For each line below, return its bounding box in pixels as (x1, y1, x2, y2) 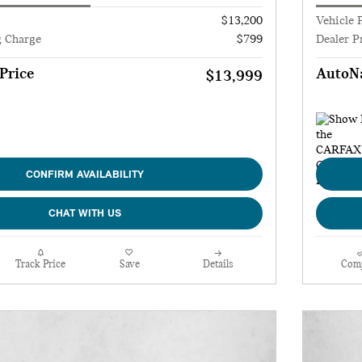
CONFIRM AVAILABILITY (26, 169, 144, 180)
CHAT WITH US (48, 208, 121, 219)
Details (203, 259, 234, 271)
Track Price (15, 259, 65, 271)
